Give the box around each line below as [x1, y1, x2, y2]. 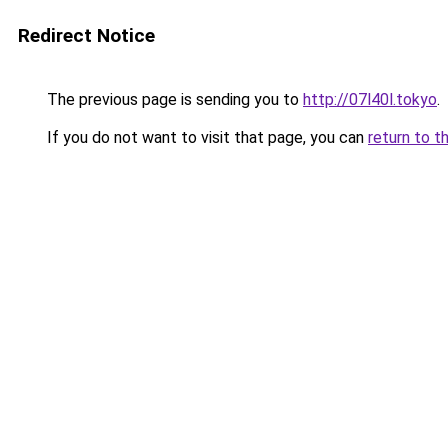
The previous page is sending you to [43, 90, 303, 109]
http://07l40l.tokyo [303, 90, 437, 109]
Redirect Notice [18, 24, 155, 47]
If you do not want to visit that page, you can [43, 128, 368, 147]
